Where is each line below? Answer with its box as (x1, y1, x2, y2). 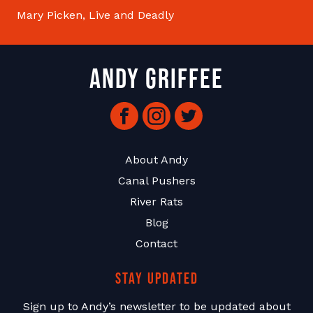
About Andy (125, 153, 188, 166)
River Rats (130, 195, 183, 208)
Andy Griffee (89, 63, 224, 96)
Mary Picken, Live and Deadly (17, 8, 174, 22)
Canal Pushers (117, 174, 196, 187)
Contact (136, 237, 177, 250)
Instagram (143, 103, 198, 117)
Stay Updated (115, 270, 198, 289)
